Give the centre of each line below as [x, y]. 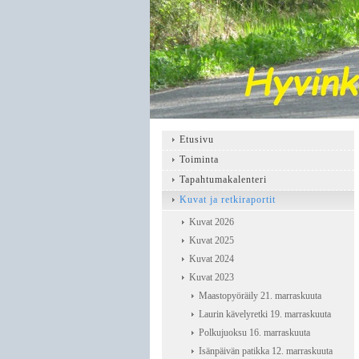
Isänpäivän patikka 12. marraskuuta [266, 351]
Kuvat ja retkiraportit [228, 200]
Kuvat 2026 [212, 222]
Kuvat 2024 [212, 259]
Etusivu [197, 139]
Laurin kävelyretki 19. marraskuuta [265, 314]
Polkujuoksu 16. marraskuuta [254, 333]
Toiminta [199, 159]
